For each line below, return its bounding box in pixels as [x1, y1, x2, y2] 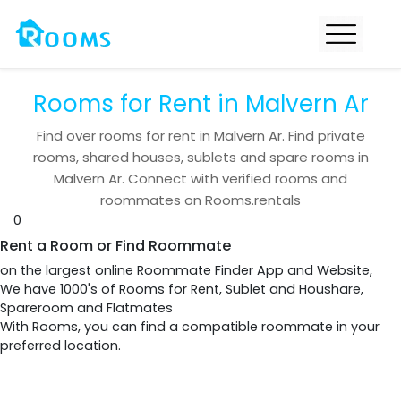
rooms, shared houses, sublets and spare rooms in [32, 148, 369, 166]
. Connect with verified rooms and [122, 169, 347, 188]
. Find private [281, 126, 365, 145]
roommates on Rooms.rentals [100, 191, 301, 209]
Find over [36, 126, 99, 145]
